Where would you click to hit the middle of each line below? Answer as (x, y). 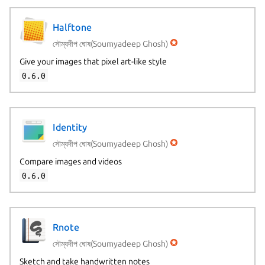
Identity (70, 127)
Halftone (72, 28)
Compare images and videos (70, 161)
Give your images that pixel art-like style (93, 61)
